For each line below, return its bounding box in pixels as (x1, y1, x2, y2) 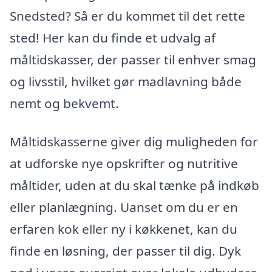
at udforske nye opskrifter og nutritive (10, 155, 238, 172)
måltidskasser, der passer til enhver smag (10, 50, 256, 68)
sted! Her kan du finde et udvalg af (10, 29, 216, 46)
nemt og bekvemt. (10, 94, 119, 112)
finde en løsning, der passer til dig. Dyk (10, 242, 241, 260)
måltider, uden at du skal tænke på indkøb (10, 177, 259, 194)
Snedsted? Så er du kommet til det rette (10, 7, 245, 24)
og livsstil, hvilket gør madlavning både (10, 72, 242, 90)
